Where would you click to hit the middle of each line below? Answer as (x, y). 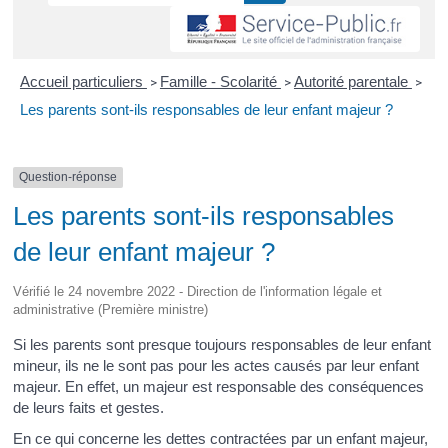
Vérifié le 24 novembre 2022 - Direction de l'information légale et (198, 291)
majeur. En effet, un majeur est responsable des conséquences (219, 386)
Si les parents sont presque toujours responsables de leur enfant (222, 344)
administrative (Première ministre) (111, 309)
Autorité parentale (352, 82)
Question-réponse (68, 177)
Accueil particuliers (83, 82)
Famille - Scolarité (220, 82)
